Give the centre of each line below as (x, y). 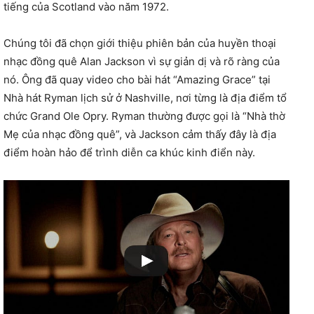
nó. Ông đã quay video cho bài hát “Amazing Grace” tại (137, 79)
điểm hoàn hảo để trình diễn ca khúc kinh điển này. (129, 152)
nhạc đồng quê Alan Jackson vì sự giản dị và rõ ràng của (142, 61)
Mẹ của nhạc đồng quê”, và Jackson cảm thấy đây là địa (140, 134)
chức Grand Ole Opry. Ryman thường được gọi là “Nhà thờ (144, 116)
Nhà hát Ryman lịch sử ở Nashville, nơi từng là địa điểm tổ (145, 97)
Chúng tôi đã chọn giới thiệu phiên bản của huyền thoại (140, 43)
